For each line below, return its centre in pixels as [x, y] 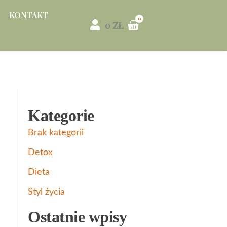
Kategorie [61, 116]
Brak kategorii [56, 133]
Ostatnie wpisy [77, 217]
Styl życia [46, 192]
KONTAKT [29, 15]
